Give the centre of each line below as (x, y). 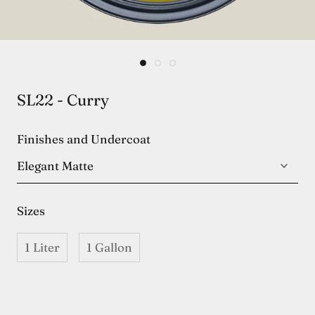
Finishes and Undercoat (84, 139)
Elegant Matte (55, 166)
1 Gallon (109, 247)
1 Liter (42, 247)
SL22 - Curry (63, 100)
